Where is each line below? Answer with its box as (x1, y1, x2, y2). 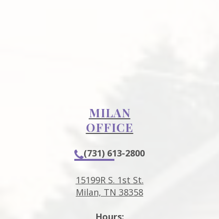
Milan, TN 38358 (76, 186, 143, 198)
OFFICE (86, 119, 133, 135)
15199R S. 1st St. (75, 174, 144, 186)
